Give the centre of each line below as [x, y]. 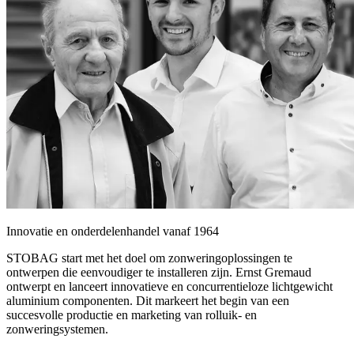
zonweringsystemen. [57, 329]
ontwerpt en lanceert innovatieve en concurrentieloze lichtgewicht [169, 286]
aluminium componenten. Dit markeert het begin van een [148, 300]
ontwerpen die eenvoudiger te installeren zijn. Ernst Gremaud [159, 272]
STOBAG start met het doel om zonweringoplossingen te [149, 258]
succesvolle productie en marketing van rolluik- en [132, 314]
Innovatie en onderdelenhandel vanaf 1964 [113, 231]
